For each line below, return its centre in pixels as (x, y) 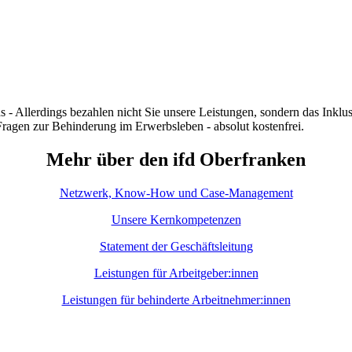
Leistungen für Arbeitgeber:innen (176, 273)
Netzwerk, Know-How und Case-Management (176, 192)
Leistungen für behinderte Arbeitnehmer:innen (176, 299)
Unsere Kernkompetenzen (176, 219)
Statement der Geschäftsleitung (176, 246)
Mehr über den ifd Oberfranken (176, 159)
